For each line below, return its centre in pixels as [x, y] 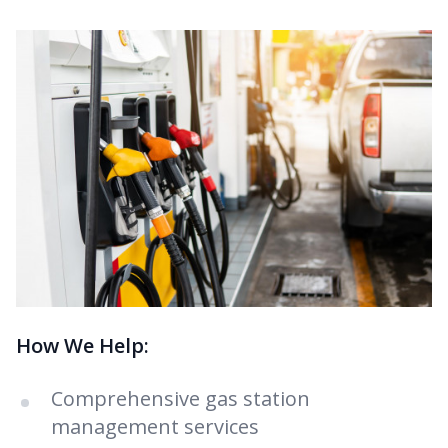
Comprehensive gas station [180, 399]
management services [155, 427]
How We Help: [82, 346]
